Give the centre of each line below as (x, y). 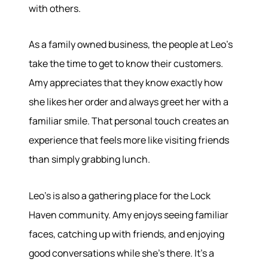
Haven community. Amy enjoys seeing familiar (129, 214)
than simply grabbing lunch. (89, 159)
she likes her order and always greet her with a (129, 102)
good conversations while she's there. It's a (121, 253)
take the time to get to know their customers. (126, 64)
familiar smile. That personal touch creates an (129, 121)
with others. (55, 8)
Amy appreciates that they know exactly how (126, 83)
